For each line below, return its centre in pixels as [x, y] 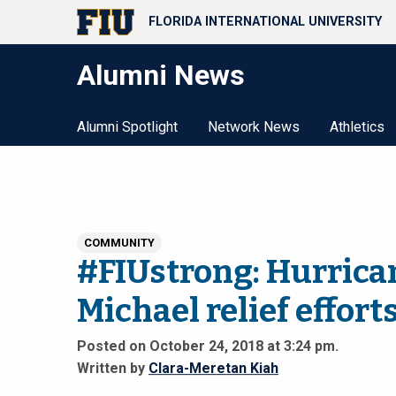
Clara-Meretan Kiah [213, 369]
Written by [113, 369]
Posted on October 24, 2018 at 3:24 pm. [208, 346]
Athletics [357, 127]
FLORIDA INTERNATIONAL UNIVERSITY [265, 22]
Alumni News [161, 75]
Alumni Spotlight [127, 127]
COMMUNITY [119, 242]
